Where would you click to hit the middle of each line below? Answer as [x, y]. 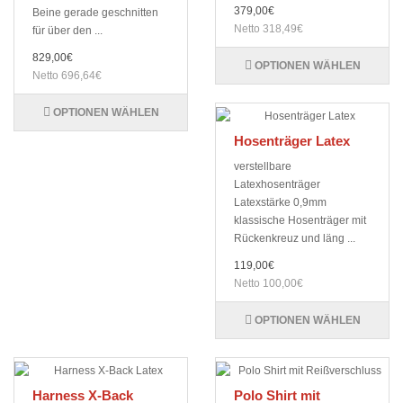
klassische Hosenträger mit [300, 221]
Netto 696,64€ [67, 76]
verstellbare [263, 167]
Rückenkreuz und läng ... [295, 239]
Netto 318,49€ [269, 29]
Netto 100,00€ [269, 284]
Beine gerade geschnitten [95, 13]
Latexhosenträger [277, 185]
